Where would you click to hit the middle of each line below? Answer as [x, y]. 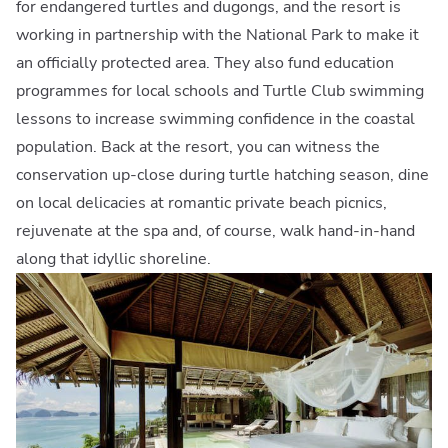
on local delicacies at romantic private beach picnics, [201, 202]
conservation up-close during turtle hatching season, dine [222, 174]
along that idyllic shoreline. [115, 258]
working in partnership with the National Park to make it [217, 34]
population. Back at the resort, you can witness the [198, 146]
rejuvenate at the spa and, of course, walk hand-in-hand [215, 230]
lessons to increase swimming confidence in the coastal [215, 118]
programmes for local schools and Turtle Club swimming [220, 90]
